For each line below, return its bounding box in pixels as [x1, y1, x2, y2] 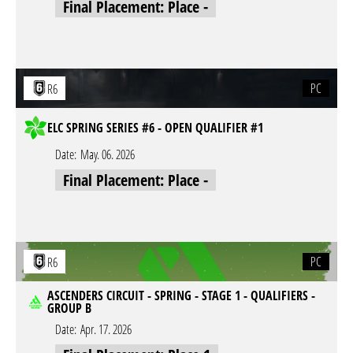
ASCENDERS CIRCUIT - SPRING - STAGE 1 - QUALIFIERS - [47, 287, 315, 304]
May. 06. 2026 [80, 146, 135, 163]
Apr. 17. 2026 [80, 321, 132, 338]
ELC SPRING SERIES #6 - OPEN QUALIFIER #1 [47, 119, 263, 136]
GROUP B [47, 299, 91, 317]
